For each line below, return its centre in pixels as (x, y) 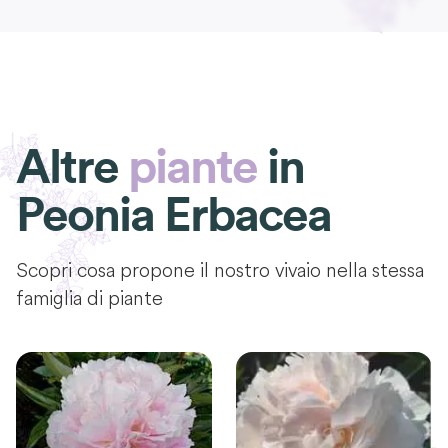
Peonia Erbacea (173, 216)
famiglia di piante (89, 298)
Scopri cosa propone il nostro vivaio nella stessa (220, 270)
